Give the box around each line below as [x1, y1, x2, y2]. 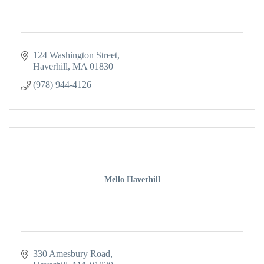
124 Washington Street [33, 49, 117, 60]
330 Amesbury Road [33, 248, 110, 259]
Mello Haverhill [104, 174, 160, 184]
